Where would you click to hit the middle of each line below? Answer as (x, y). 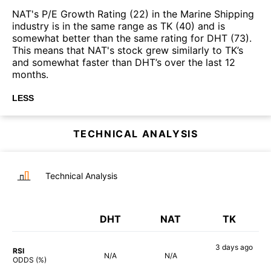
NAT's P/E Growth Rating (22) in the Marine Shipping (133, 14)
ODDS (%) (30, 260)
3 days (227, 247)
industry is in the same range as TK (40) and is (119, 26)
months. (30, 75)
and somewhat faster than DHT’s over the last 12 (124, 63)
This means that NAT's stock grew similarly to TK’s (128, 51)
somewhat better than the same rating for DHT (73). (132, 38)
